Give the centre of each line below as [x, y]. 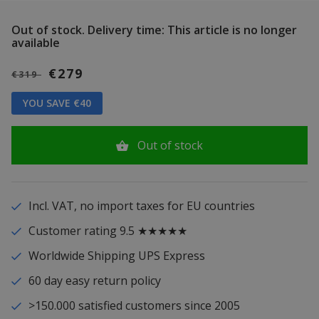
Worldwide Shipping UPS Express [116, 255]
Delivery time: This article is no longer [191, 30]
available [36, 42]
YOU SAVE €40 [57, 103]
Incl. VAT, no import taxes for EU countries [141, 205]
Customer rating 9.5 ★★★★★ [108, 230]
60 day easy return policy [94, 280]
